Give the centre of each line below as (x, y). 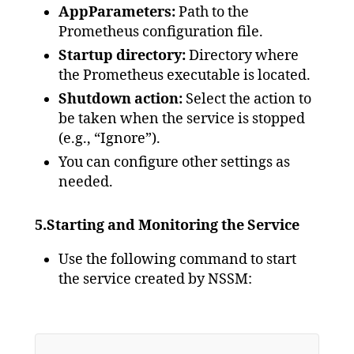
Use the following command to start (177, 260)
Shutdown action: (122, 100)
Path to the (212, 13)
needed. (86, 183)
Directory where (244, 56)
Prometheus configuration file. (161, 32)
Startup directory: (124, 56)
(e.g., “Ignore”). (109, 139)
